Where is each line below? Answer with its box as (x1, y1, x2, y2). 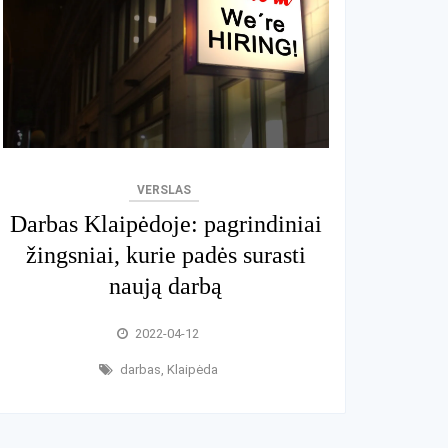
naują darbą (109, 273, 223, 300)
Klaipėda (166, 362, 218, 378)
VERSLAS (137, 183, 192, 198)
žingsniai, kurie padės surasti (25, 242, 306, 269)
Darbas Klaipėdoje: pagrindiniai (9, 211, 322, 238)
